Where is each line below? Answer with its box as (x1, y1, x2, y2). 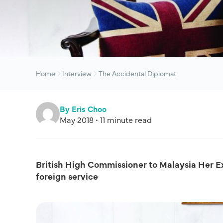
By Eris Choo (60, 103, 107, 114)
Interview (62, 68, 92, 78)
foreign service (36, 170, 98, 182)
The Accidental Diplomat (99, 68, 176, 78)
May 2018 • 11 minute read (60, 114, 152, 125)
